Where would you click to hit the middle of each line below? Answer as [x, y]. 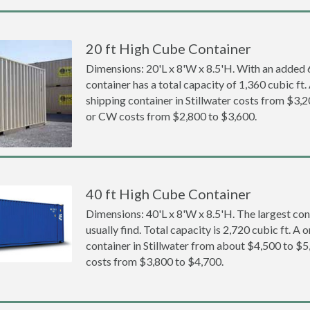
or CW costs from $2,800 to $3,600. [172, 116]
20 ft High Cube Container [169, 48]
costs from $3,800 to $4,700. [155, 261]
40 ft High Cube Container [169, 194]
